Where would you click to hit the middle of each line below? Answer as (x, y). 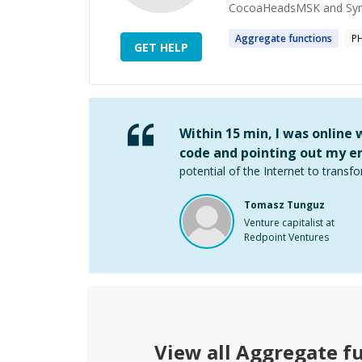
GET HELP (161, 47)
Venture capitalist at (289, 223)
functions (310, 38)
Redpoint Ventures (286, 237)
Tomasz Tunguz (284, 205)
